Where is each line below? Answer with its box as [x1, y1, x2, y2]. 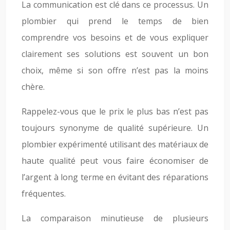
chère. [22, 81, 45, 92]
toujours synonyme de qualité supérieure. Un [22, 122, 208, 133]
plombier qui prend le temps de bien [22, 15, 208, 27]
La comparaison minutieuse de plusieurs [22, 213, 208, 224]
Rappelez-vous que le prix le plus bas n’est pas [22, 106, 208, 117]
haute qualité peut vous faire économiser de [22, 155, 208, 166]
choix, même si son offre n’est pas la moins [22, 65, 208, 76]
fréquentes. [22, 188, 66, 199]
